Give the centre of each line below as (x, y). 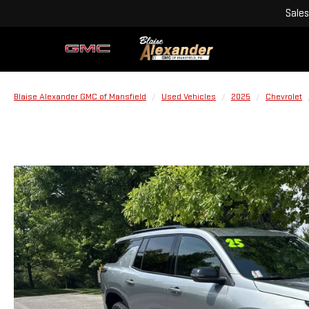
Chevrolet (284, 97)
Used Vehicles (189, 97)
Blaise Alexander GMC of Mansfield (80, 97)
